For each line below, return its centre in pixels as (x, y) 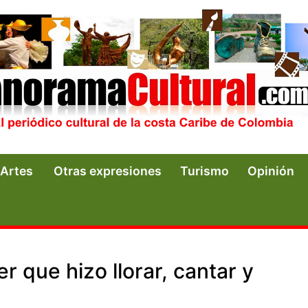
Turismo (205, 170)
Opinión (271, 170)
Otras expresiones (108, 170)
